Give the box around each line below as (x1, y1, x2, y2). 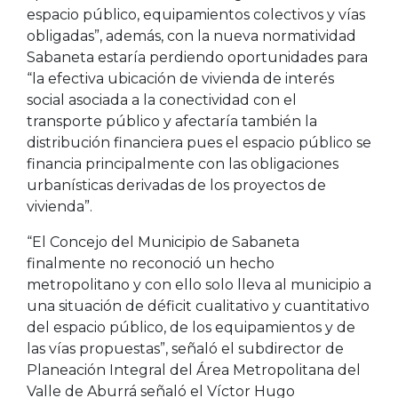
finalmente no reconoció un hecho (27, 255, 275, 273)
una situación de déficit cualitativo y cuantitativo (27, 298, 370, 315)
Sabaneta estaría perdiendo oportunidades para (27, 49, 368, 67)
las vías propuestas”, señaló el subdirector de (27, 340, 344, 358)
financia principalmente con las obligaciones (27, 155, 338, 173)
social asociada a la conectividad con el (27, 92, 297, 109)
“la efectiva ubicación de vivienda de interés (27, 70, 334, 88)
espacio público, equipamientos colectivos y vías (27, 6, 365, 24)
